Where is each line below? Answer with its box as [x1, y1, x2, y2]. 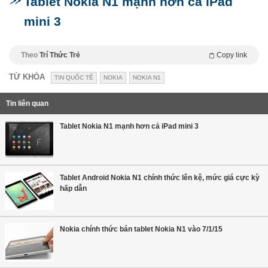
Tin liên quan [6, 99, 48, 108]
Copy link [217, 51, 247, 60]
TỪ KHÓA [9, 72, 45, 82]
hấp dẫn [60, 184, 87, 193]
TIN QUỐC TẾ [54, 74, 93, 81]
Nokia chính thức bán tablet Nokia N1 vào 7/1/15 [60, 225, 223, 234]
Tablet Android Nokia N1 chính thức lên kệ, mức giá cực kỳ [60, 173, 260, 182]
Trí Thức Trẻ [39, 51, 80, 60]
